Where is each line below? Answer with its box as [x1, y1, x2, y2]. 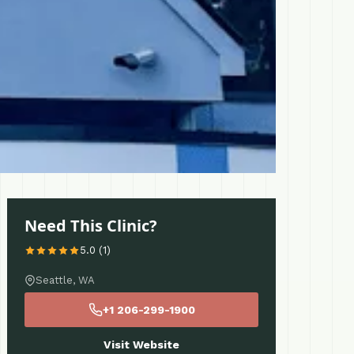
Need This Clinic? [24, 215, 157, 236]
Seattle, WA [36, 274, 95, 286]
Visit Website [104, 338, 179, 351]
